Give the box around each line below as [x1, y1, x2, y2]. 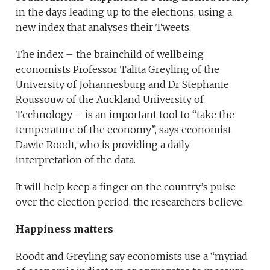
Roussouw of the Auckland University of [16, 93, 204, 106]
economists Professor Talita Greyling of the [16, 63, 220, 76]
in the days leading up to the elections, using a [16, 6, 233, 19]
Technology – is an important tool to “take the [16, 108, 235, 121]
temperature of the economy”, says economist [16, 124, 232, 136]
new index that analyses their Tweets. [16, 21, 192, 34]
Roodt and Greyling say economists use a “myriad [16, 250, 248, 263]
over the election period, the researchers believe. [16, 196, 245, 209]
